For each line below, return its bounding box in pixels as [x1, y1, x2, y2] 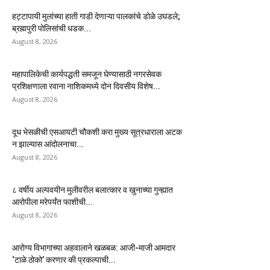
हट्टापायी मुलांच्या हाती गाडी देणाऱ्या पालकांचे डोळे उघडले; [12, 11, 180, 22]
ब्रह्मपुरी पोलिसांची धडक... [12, 24, 91, 34]
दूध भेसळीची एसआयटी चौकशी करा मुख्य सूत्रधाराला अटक [12, 127, 182, 137]
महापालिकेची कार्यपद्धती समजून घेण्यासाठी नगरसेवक [12, 69, 162, 80]
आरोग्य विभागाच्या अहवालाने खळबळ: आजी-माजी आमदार [12, 243, 175, 253]
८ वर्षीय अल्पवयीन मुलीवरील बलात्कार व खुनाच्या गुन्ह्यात [12, 185, 173, 195]
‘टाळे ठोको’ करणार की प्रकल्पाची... [12, 255, 116, 265]
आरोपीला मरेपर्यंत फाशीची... [12, 197, 93, 207]
